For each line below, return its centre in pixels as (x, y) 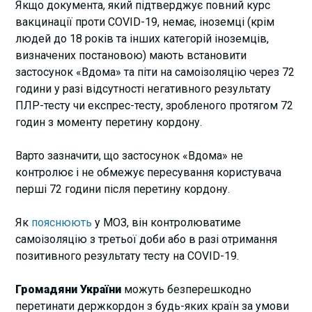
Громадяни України (69, 289)
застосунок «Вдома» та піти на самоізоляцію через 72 (155, 72)
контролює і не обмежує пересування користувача (149, 172)
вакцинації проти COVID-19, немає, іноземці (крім (145, 22)
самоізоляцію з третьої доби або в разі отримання (147, 239)
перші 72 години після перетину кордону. (123, 189)
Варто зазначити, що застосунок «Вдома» (122, 155)
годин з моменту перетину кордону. (109, 122)
